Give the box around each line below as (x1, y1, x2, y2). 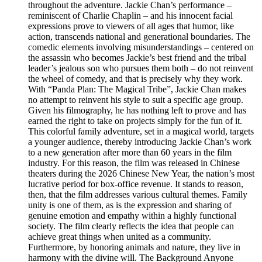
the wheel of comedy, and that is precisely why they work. (28, 74, 243, 84)
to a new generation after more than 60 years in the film (28, 147, 232, 158)
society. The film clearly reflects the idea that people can (28, 221, 234, 232)
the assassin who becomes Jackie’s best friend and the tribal (28, 53, 246, 63)
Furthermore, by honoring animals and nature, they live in (28, 242, 240, 253)
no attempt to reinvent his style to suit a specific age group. (28, 95, 243, 105)
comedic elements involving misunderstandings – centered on (28, 42, 254, 53)
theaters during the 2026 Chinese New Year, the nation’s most (28, 168, 254, 179)
